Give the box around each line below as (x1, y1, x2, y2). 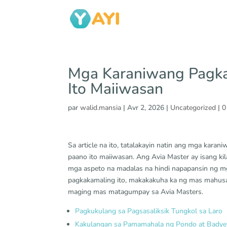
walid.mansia (80, 103, 122, 112)
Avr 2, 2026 (127, 103, 165, 112)
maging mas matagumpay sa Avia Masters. (68, 187, 204, 197)
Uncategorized (170, 103, 216, 112)
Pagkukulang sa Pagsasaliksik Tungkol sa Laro (75, 206, 223, 216)
